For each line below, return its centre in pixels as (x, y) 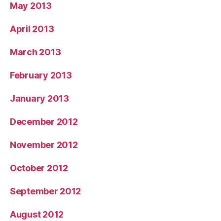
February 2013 (41, 75)
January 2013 (39, 99)
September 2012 (46, 191)
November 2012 (44, 145)
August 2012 (37, 215)
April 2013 (32, 29)
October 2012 (39, 168)
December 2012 (44, 122)
